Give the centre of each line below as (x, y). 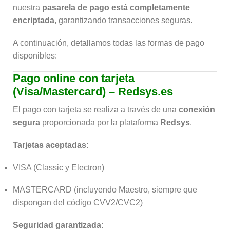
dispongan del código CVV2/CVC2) (78, 203)
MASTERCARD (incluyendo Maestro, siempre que (105, 190)
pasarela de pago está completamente (116, 8)
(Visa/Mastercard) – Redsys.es (93, 92)
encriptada (34, 21)
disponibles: (35, 55)
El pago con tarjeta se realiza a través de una (96, 110)
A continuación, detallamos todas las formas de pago (109, 43)
